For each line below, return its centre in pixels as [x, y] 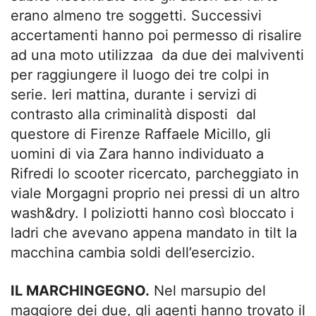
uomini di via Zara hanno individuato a [137, 154]
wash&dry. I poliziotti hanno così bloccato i [152, 213]
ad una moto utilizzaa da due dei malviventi [157, 55]
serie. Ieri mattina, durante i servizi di [134, 95]
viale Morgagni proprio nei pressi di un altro [155, 194]
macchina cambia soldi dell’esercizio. [133, 253]
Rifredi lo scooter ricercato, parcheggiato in [155, 174]
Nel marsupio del [208, 291]
